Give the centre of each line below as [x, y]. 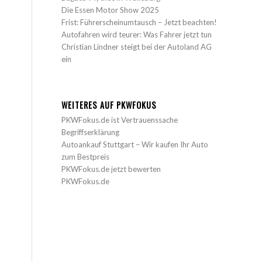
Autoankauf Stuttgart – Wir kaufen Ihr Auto [135, 144]
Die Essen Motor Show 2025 [111, 10]
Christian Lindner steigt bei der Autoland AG [137, 46]
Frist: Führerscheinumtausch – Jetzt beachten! [139, 22]
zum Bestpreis [86, 156]
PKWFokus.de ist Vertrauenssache [120, 120]
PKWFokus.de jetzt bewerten [111, 169]
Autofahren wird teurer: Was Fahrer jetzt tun [137, 34]
